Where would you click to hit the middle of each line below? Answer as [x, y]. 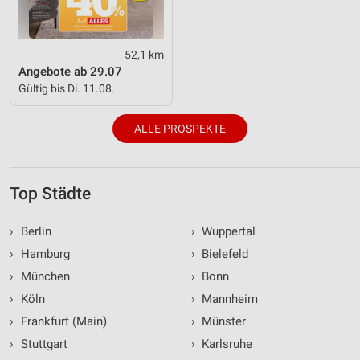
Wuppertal [227, 231]
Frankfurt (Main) [62, 321]
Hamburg [43, 254]
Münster [222, 321]
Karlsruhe [225, 344]
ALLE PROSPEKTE [180, 128]
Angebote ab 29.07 [70, 71]
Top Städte [50, 193]
